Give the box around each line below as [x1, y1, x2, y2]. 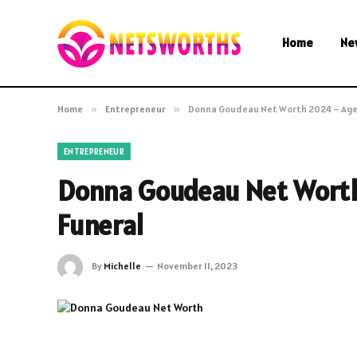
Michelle [104, 259, 141, 272]
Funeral [57, 207, 143, 243]
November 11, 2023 [157, 259, 237, 272]
